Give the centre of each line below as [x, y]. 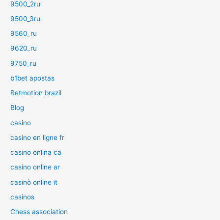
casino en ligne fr [38, 137]
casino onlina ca [36, 152]
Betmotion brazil [36, 93]
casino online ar [35, 167]
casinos [23, 197]
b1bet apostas [33, 78]
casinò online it [34, 182]
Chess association [39, 212]
